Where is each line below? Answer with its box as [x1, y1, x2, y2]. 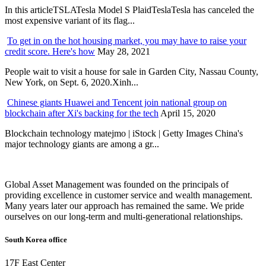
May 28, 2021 [97, 46, 150, 56]
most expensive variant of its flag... [5, 15, 135, 26]
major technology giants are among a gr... [5, 138, 159, 149]
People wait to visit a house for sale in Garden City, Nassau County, [5, 66, 258, 77]
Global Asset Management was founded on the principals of [5, 179, 229, 189]
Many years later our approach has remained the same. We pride [5, 200, 244, 211]
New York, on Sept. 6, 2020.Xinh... [5, 77, 138, 87]
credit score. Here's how [5, 46, 95, 56]
